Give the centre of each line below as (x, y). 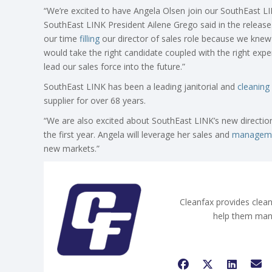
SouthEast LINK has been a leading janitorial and (141, 86)
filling (90, 38)
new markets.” (72, 148)
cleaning (253, 86)
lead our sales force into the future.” (114, 66)
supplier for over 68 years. (95, 100)
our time (62, 38)
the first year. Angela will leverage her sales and (138, 134)
